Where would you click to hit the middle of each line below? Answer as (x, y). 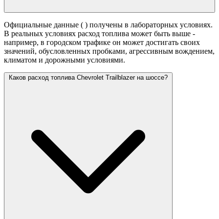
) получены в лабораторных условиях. (149, 25)
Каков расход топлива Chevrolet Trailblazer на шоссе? (88, 78)
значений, (21, 51)
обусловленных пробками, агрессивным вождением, (127, 51)
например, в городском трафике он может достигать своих (102, 43)
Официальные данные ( (44, 25)
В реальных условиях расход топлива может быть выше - (99, 34)
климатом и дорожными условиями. (65, 60)
